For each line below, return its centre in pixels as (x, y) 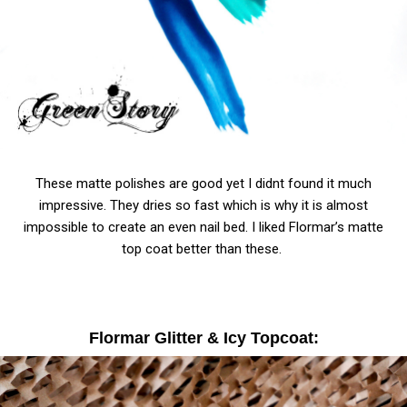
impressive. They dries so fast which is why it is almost (203, 206)
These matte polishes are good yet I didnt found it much (203, 184)
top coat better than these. (203, 249)
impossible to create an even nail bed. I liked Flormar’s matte (203, 228)
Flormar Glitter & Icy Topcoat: (203, 338)
